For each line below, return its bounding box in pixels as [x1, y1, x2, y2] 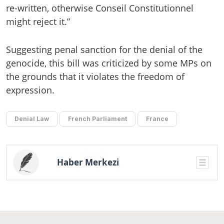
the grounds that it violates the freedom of [6, 70, 184, 82]
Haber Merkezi [57, 156, 119, 168]
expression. [6, 83, 54, 96]
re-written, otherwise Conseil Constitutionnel [6, 2, 193, 14]
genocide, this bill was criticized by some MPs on [6, 56, 211, 69]
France [146, 114, 168, 122]
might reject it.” [6, 15, 70, 28]
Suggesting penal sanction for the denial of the [6, 43, 202, 55]
